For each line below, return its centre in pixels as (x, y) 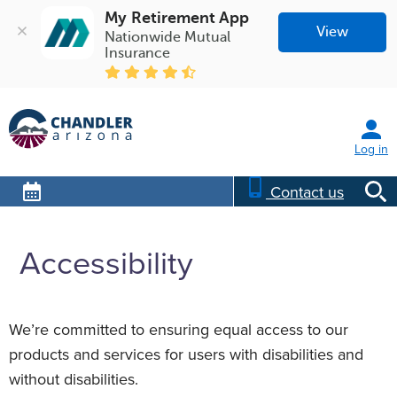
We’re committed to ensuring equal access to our (179, 329)
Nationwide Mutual (168, 37)
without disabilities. (74, 379)
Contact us (307, 192)
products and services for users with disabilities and (186, 354)
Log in (371, 149)
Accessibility (106, 263)
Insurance (138, 53)
